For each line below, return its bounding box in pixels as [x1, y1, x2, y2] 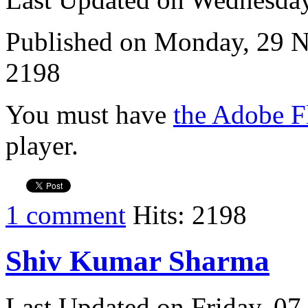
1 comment [5, 199, 126, 230]
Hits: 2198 [126, 199, 247, 230]
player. [5, 130, 78, 160]
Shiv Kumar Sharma [5, 244, 269, 277]
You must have [5, 99, 173, 129]
